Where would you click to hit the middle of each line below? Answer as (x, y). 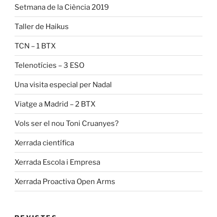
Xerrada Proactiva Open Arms (65, 181)
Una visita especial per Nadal (63, 85)
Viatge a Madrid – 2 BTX (55, 104)
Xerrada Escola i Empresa (57, 162)
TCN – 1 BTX (35, 46)
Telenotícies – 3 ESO (49, 65)
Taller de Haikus (42, 26)
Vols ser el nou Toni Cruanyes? (67, 123)
